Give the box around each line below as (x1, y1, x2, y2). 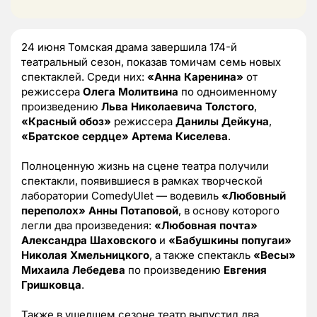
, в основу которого (178, 203, 279, 217)
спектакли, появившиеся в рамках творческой (21, 173, 263, 188)
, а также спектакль (149, 248, 253, 262)
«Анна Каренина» (147, 69, 243, 83)
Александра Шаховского (21, 233, 156, 247)
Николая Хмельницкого (21, 248, 149, 262)
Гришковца (21, 277, 81, 292)
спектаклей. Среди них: (21, 69, 147, 83)
